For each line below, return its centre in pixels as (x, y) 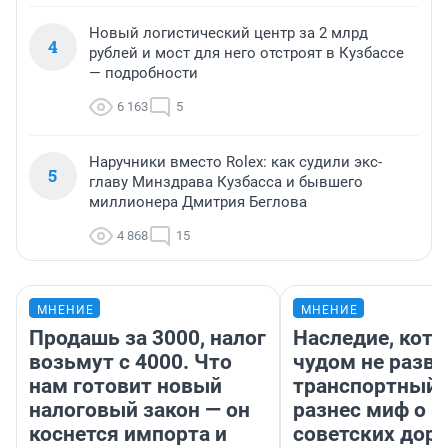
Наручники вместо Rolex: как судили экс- (235, 162)
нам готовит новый (125, 386)
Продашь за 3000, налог (147, 338)
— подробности (143, 73)
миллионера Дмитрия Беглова (198, 202)
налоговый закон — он (139, 410)
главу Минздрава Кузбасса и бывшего (226, 182)
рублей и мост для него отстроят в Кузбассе (246, 53)
